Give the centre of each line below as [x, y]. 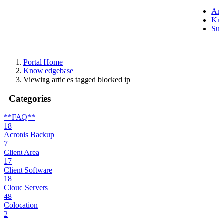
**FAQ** [20, 117]
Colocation [21, 205]
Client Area [22, 153]
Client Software [28, 170]
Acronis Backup [29, 135]
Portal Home [43, 62]
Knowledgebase [48, 70]
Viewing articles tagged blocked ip [77, 79]
